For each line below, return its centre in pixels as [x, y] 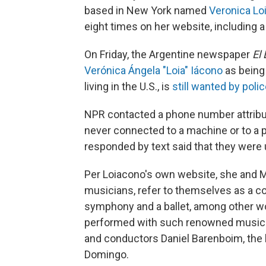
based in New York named [147, 10]
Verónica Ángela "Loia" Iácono [153, 70]
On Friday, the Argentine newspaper [168, 54]
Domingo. [107, 254]
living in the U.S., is [128, 86]
